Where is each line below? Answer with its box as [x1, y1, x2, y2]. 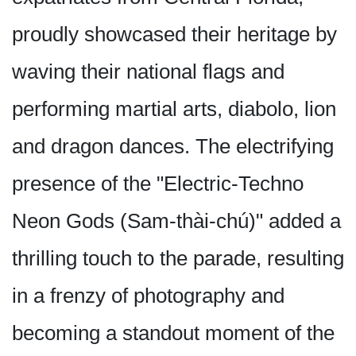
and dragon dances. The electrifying [12, 134, 334, 159]
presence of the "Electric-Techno [12, 172, 304, 196]
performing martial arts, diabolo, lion [12, 97, 336, 122]
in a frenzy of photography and [12, 284, 284, 308]
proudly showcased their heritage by [12, 22, 337, 47]
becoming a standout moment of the [12, 321, 335, 346]
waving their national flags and [12, 60, 284, 84]
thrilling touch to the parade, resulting [12, 246, 344, 271]
